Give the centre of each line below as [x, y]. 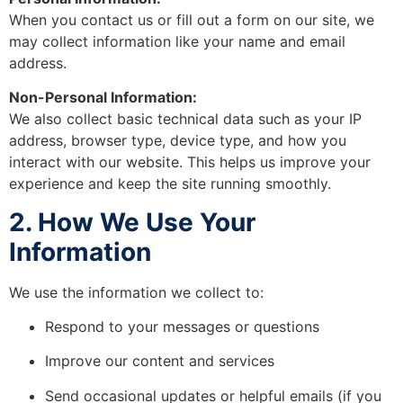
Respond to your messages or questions [182, 326]
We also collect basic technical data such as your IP [185, 119]
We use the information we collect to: [136, 292]
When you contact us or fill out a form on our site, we [192, 19]
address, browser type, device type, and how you [178, 141]
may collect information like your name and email [177, 41]
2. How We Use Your [132, 222]
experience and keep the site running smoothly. [170, 184]
